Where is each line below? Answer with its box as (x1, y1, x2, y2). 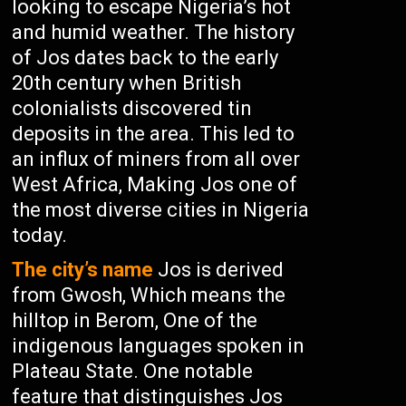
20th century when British (12, 72, 242, 94)
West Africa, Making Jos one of (12, 173, 298, 196)
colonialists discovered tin (12, 97, 253, 120)
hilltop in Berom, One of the (12, 309, 258, 332)
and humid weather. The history (12, 21, 295, 43)
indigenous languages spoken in (12, 334, 305, 357)
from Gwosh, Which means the (12, 284, 286, 306)
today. (12, 224, 68, 246)
